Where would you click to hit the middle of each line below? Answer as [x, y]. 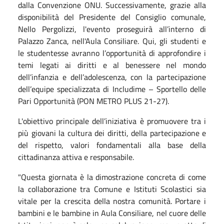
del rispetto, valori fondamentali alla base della [112, 145]
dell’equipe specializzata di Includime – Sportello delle [112, 89]
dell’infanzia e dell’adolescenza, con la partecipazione [112, 77]
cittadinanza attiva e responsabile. [76, 157]
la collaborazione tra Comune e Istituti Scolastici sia [112, 189]
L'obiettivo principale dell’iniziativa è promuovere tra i [112, 121]
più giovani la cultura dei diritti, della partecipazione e [112, 133]
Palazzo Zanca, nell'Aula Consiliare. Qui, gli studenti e [112, 41]
